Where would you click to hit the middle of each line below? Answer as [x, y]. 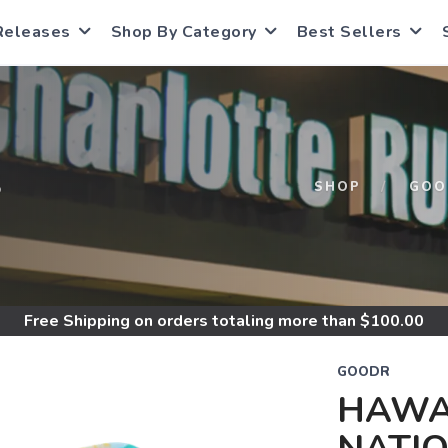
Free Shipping [77, 321]
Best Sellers [349, 32]
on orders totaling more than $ [250, 321]
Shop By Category [183, 32]
